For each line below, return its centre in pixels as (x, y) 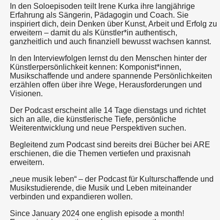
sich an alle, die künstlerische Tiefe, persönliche (93, 119)
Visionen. (26, 93)
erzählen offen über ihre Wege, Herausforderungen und (106, 84)
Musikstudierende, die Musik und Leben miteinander (101, 188)
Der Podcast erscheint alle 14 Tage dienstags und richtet (108, 110)
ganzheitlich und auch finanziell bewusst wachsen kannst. (110, 41)
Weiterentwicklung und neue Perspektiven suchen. (98, 128)
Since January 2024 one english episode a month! (97, 213)
